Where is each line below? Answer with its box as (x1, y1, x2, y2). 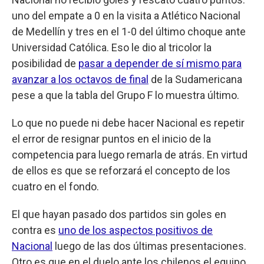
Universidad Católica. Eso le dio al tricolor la (12, 41, 212, 54)
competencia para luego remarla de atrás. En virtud (12, 148, 247, 161)
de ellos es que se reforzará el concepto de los (12, 164, 230, 177)
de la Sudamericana (148, 72, 242, 85)
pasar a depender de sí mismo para (78, 57, 242, 70)
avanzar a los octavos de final (12, 72, 148, 85)
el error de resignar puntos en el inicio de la (12, 132, 211, 145)
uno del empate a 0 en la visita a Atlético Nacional (12, 9, 240, 22)
